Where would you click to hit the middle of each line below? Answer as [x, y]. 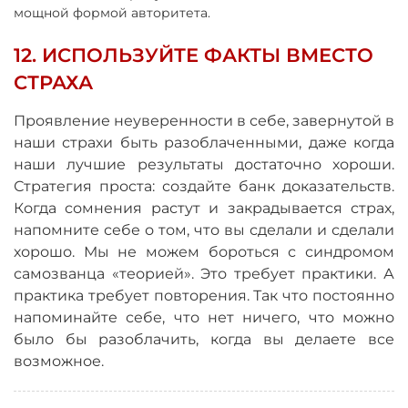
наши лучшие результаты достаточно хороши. [204, 164]
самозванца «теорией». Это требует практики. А [204, 273]
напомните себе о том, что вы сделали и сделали [204, 229]
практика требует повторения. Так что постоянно [204, 295]
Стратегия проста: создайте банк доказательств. [204, 186]
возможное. [59, 361]
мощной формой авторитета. [112, 12]
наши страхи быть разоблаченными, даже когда [204, 142]
